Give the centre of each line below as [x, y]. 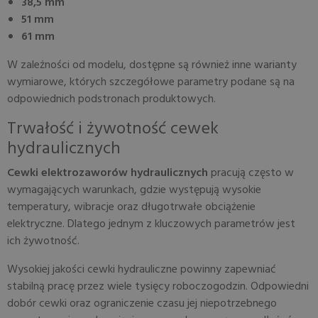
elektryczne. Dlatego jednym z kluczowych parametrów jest [151, 224]
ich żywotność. [43, 241]
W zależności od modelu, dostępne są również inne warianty [152, 65]
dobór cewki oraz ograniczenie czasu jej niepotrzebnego [142, 304]
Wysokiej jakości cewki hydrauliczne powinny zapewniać [142, 270]
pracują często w [251, 173]
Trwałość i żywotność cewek [113, 129]
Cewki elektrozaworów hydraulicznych [108, 173]
